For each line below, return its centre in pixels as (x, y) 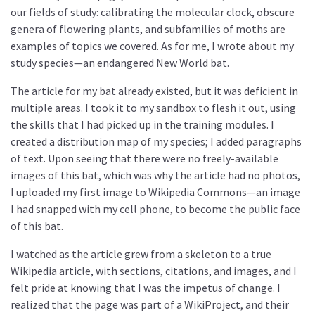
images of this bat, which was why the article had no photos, (155, 175)
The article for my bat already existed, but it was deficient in (154, 90)
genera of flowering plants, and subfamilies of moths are (148, 28)
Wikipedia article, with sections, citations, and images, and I (154, 270)
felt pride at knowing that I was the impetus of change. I (146, 287)
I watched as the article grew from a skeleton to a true (141, 253)
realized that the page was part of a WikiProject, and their (150, 304)
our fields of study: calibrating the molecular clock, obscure (153, 12)
